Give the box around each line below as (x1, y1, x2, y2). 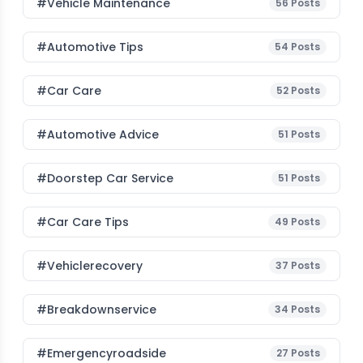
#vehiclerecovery (36, 258, 143, 274)
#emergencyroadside (36, 345, 166, 361)
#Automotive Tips (36, 39, 143, 55)
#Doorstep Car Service (36, 170, 173, 186)
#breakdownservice (36, 301, 156, 318)
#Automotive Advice (36, 126, 159, 143)
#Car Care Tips (36, 214, 129, 230)
